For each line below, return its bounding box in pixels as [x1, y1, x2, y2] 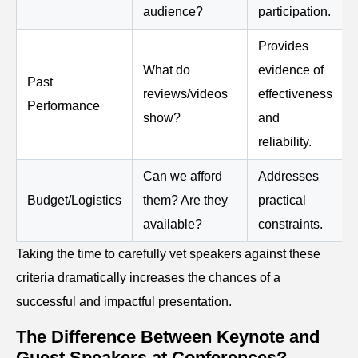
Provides [258, 39, 308, 54]
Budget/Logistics [27, 193, 121, 208]
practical [258, 193, 306, 208]
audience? [143, 5, 203, 19]
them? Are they [143, 193, 228, 208]
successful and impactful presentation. [16, 295, 232, 309]
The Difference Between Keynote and [16, 327, 320, 348]
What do [143, 63, 190, 78]
